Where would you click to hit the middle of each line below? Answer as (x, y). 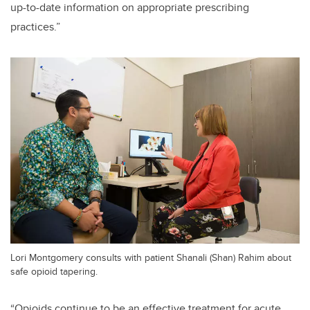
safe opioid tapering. (54, 271)
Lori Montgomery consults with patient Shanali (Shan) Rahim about (151, 257)
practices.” (35, 27)
